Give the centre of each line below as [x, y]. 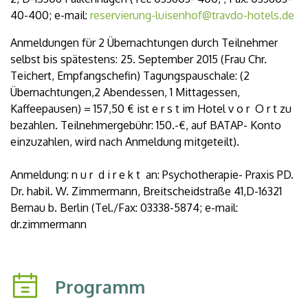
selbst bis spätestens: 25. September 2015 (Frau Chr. [139, 59]
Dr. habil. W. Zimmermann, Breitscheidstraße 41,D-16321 [146, 191]
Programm [98, 287]
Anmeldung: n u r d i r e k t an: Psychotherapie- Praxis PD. [152, 175]
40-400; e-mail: [50, 15]
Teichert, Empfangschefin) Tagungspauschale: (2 [130, 76]
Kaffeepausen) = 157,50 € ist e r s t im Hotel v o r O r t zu [151, 109]
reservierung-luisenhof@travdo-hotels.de [192, 15]
